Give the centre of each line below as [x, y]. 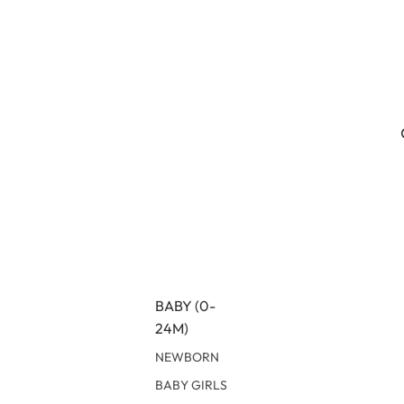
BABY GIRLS [192, 386]
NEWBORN [188, 358]
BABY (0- [186, 306]
